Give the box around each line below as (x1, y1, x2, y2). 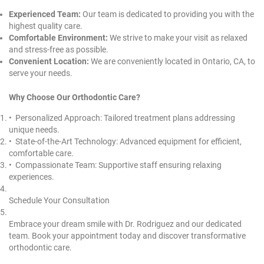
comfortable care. (9, 148, 74, 159)
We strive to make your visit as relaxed (108, 33, 247, 43)
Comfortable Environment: (9, 33, 108, 43)
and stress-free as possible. (9, 45, 108, 55)
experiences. (9, 172, 54, 182)
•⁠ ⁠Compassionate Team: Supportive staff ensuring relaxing (9, 160, 222, 170)
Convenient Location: (9, 57, 89, 67)
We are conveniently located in (89, 57, 202, 67)
